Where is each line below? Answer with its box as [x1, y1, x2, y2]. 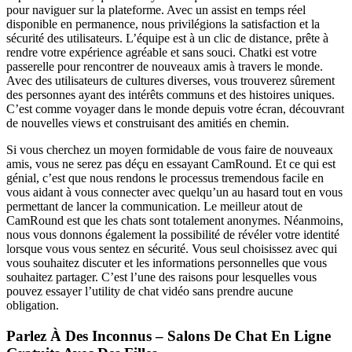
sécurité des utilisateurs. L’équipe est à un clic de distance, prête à [6, 31, 328, 45]
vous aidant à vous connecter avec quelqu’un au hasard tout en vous [6, 185, 343, 199]
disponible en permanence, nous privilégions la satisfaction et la [6, 16, 320, 31]
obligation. [6, 298, 59, 312]
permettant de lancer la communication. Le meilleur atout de [6, 199, 302, 213]
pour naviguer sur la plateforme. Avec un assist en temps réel [6, 2, 306, 16]
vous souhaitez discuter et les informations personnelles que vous [6, 255, 327, 269]
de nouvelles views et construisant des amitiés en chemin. [6, 115, 289, 130]
